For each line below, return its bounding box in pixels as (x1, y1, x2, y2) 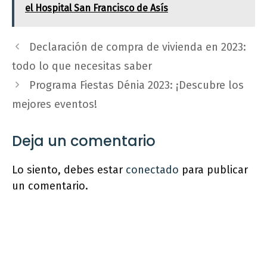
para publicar (179, 163, 248, 176)
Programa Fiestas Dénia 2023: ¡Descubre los (29, 78, 244, 92)
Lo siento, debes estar (12, 163, 126, 176)
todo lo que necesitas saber (12, 59, 152, 73)
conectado (126, 163, 179, 176)
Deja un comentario (12, 131, 156, 151)
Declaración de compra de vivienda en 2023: (29, 40, 246, 54)
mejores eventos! (12, 97, 97, 111)
